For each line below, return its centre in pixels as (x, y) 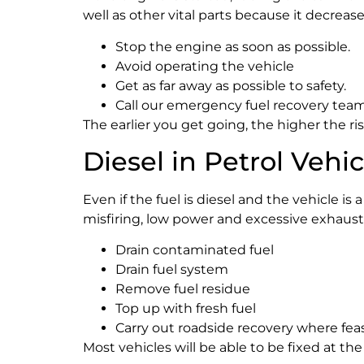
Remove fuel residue (183, 289)
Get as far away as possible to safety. (231, 85)
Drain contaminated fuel (195, 250)
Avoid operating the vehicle (205, 66)
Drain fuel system (172, 270)
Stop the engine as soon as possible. (233, 46)
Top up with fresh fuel (186, 309)
